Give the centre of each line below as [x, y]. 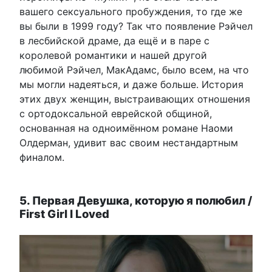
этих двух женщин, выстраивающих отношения [135, 99]
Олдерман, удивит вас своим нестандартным [129, 143]
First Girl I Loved [64, 214]
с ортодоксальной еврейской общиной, [116, 114]
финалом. [42, 158]
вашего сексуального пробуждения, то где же [131, 12]
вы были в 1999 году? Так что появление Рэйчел [136, 26]
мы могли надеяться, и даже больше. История [131, 85]
